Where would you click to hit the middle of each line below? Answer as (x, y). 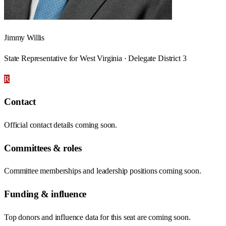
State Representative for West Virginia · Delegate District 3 (95, 58)
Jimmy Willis (24, 37)
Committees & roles (43, 148)
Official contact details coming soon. (61, 125)
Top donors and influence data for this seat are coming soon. (97, 217)
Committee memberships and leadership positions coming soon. (103, 171)
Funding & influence (45, 194)
